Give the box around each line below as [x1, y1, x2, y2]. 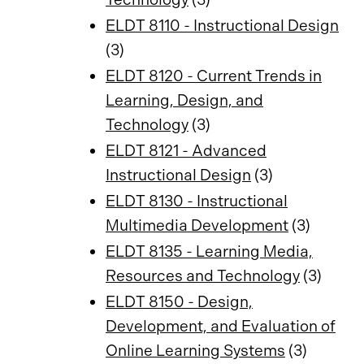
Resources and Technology [106, 266, 300, 285]
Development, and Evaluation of [106, 317, 336, 336]
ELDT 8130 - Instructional [106, 192, 288, 210]
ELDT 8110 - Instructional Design [106, 16, 339, 35]
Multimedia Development [106, 216, 288, 235]
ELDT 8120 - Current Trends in [106, 67, 322, 85]
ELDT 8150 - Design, [106, 292, 253, 311]
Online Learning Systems [106, 341, 285, 360]
